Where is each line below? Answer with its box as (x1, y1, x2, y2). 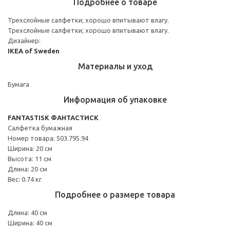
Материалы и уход (78, 61, 152, 71)
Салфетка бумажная (8, 124, 72, 131)
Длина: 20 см (8, 165, 47, 172)
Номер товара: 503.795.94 (8, 134, 88, 142)
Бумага (8, 80, 29, 88)
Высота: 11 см (8, 155, 51, 162)
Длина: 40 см (8, 208, 47, 216)
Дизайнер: (8, 36, 41, 44)
